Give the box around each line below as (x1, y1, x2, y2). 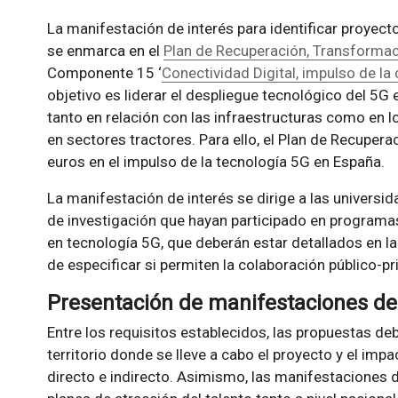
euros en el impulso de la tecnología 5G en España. (46, 152, 385, 171)
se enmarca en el (46, 41, 163, 60)
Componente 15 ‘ (46, 63, 162, 82)
